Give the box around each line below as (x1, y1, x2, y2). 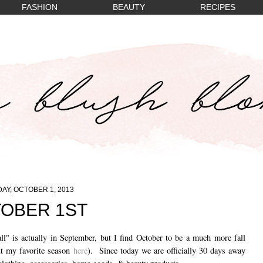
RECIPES (200, 3, 235, 12)
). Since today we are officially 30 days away (87, 244, 245, 256)
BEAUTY (113, 3, 145, 12)
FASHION (22, 3, 58, 12)
